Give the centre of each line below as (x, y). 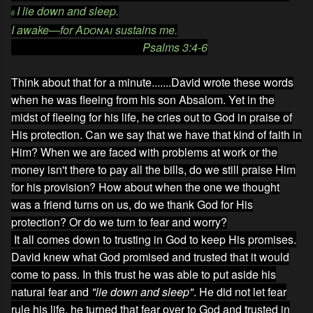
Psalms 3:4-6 (109, 47)
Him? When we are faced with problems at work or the (144, 152)
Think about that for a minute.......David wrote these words (152, 82)
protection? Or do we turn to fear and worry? (119, 221)
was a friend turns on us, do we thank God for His (132, 204)
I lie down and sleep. (68, 10)
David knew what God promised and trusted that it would (150, 256)
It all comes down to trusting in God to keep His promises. (154, 239)
